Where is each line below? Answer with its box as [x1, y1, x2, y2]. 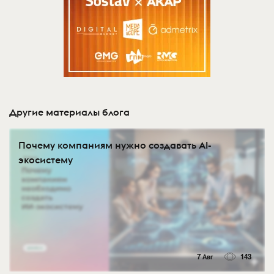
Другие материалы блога [9, 106, 130, 119]
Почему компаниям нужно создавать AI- [18, 139, 212, 152]
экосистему [18, 154, 73, 166]
